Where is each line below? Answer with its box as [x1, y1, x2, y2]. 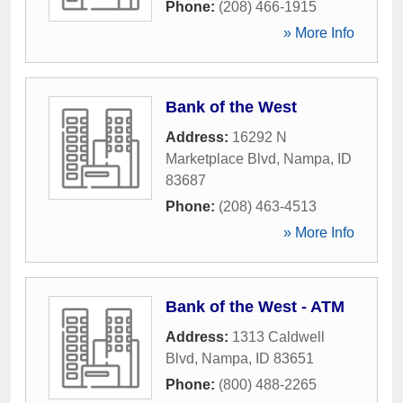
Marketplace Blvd [166, 151, 276, 166]
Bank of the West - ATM [166, 298, 345, 316]
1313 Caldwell [232, 329, 325, 345]
